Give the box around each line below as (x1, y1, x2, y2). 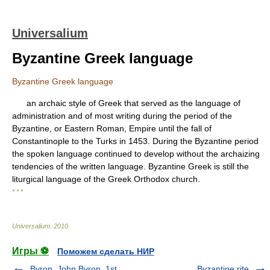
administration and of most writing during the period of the (12, 111, 232, 121)
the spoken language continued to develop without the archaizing (12, 149, 260, 159)
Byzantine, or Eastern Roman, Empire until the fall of (12, 124, 212, 133)
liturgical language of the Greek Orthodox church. (12, 174, 200, 184)
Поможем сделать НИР (57, 246, 154, 256)
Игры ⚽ (12, 246, 49, 256)
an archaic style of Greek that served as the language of (12, 98, 240, 108)
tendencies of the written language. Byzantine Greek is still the (12, 162, 249, 171)
